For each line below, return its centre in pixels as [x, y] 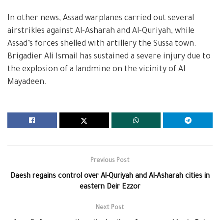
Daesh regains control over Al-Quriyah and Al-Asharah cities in [110, 177]
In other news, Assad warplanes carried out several [101, 18]
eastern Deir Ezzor [110, 187]
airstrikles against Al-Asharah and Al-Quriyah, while [101, 31]
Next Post [110, 208]
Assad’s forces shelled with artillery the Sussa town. [102, 44]
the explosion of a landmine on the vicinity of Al [96, 69]
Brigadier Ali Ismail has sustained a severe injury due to [109, 57]
